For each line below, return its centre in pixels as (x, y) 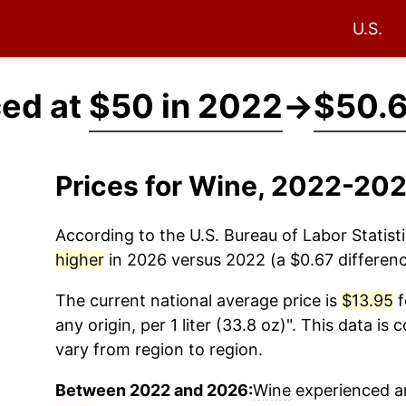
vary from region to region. (159, 349)
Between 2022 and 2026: (154, 390)
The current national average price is (198, 300)
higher (79, 260)
